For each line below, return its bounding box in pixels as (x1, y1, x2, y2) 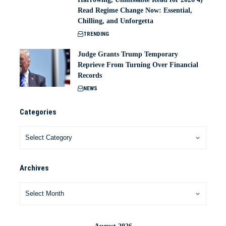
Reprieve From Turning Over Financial (78, 61, 198, 69)
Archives (20, 163, 49, 173)
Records (78, 72, 102, 79)
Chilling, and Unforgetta (78, 17, 153, 25)
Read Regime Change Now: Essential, (78, 7, 192, 14)
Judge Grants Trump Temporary (78, 50, 178, 58)
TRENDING (83, 31, 109, 37)
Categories (20, 107, 56, 117)
